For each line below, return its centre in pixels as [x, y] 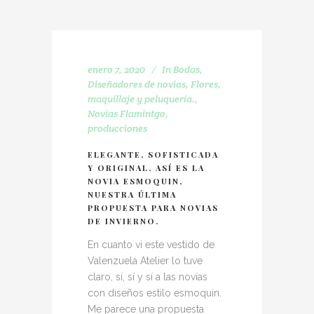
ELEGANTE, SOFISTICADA [153, 155]
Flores [204, 84]
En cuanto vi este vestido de [151, 245]
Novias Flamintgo [127, 114]
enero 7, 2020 [116, 69]
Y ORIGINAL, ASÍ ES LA [146, 168]
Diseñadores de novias [137, 84]
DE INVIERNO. [123, 221]
